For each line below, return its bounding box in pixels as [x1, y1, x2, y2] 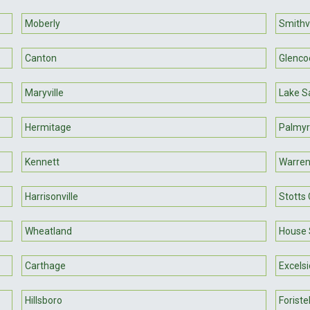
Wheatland [25, 225, 73, 237]
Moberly [25, 17, 61, 29]
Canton [25, 52, 57, 64]
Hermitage [25, 121, 72, 133]
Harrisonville [25, 190, 79, 202]
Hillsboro [25, 294, 63, 306]
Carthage [25, 259, 66, 271]
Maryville [25, 86, 64, 98]
